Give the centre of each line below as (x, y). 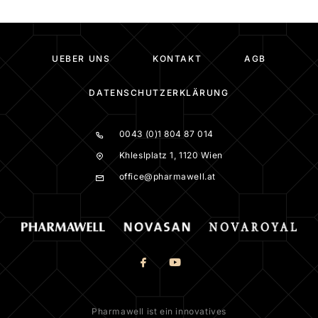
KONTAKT (177, 59)
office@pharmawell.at (167, 176)
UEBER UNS (81, 59)
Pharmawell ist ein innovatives (159, 311)
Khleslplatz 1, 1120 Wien (171, 155)
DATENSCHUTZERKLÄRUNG (159, 93)
